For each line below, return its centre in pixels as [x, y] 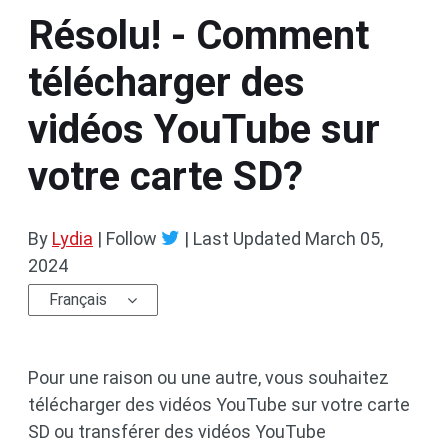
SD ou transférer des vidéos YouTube [177, 431]
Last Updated [247, 238]
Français [78, 299]
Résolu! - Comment [198, 35]
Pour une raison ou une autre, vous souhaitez [208, 377]
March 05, [344, 238]
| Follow [127, 238]
